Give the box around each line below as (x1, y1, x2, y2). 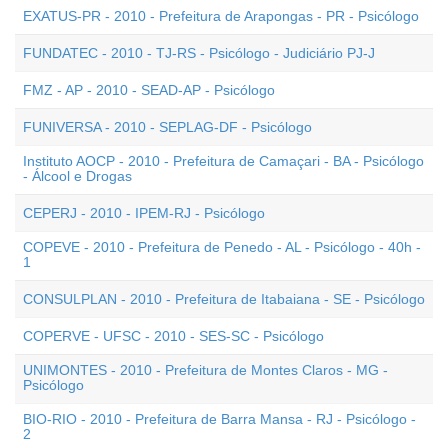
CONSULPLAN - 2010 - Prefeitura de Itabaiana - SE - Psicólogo (23, 291, 425, 307)
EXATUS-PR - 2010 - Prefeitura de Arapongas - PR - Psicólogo (23, 8, 419, 24)
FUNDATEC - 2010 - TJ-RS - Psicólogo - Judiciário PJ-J (23, 45, 375, 61)
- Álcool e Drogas (23, 168, 132, 184)
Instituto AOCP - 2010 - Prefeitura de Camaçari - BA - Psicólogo (23, 153, 424, 169)
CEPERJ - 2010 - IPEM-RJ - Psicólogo (23, 205, 265, 221)
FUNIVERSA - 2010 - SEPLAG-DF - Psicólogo (23, 119, 312, 135)
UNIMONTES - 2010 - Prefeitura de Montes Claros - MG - (23, 362, 388, 378)
